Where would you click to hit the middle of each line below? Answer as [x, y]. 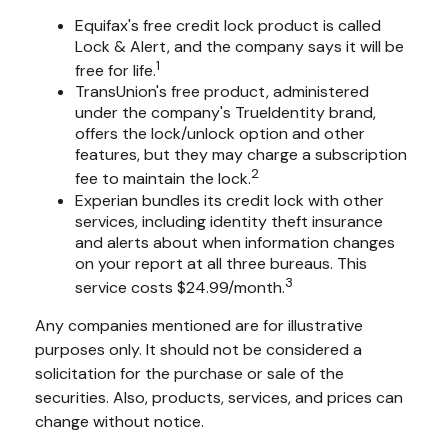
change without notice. [119, 421]
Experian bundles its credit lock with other [229, 200]
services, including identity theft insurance [229, 221]
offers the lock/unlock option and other [220, 134]
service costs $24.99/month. [180, 287]
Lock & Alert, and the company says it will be [239, 46]
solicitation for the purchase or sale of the [189, 373]
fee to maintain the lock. [163, 179]
